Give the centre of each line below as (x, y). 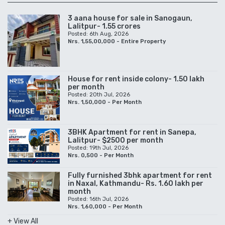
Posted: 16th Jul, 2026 (98, 199)
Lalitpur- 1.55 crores (104, 27)
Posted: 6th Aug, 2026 (98, 34)
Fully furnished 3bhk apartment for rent (140, 176)
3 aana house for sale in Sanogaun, (130, 19)
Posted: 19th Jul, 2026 (98, 148)
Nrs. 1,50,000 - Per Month (105, 102)
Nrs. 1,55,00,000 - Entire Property (117, 42)
